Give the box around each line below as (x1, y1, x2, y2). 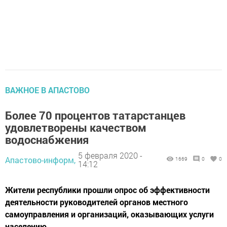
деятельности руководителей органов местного (5, 196, 188, 207)
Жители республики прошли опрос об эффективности (5, 184, 210, 195)
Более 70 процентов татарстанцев (5, 107, 185, 123)
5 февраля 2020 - (78, 150, 142, 161)
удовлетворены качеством (5, 120, 146, 135)
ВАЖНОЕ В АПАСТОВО (5, 84, 90, 95)
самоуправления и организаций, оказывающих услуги (5, 208, 214, 219)
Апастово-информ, (5, 154, 75, 165)
